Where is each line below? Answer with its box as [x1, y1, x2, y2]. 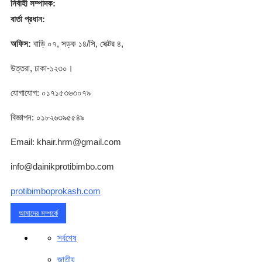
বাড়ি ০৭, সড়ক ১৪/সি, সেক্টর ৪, [33, 38, 123, 49]
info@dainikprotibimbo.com [11, 161, 114, 171]
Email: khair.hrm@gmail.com [11, 136, 121, 147]
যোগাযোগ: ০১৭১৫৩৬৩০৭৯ [11, 87, 91, 98]
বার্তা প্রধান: [11, 13, 45, 24]
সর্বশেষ [57, 232, 77, 243]
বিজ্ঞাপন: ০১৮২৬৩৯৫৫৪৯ [11, 112, 84, 122]
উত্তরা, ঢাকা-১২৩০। [11, 63, 73, 73]
